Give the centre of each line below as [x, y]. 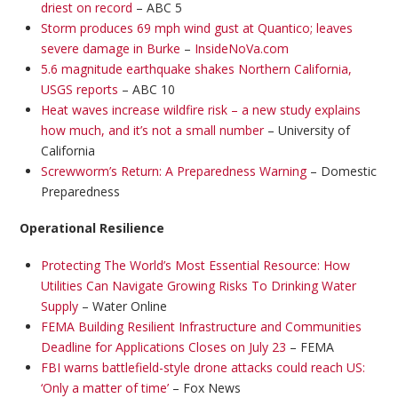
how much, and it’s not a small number [152, 131]
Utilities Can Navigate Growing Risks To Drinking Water [198, 285]
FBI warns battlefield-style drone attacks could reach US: [203, 367]
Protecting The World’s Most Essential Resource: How [195, 265]
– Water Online [122, 306]
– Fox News [204, 387]
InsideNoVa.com [241, 49]
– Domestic [341, 171]
